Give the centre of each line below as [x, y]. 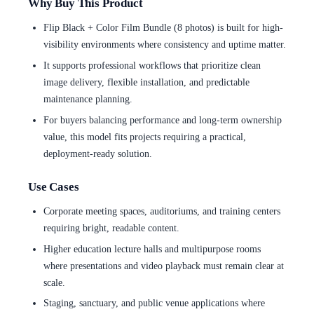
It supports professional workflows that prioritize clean [152, 66]
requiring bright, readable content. [111, 228]
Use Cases [54, 187]
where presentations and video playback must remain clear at [163, 265]
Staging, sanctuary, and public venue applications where [154, 303]
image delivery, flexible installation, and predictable [146, 82]
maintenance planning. [88, 99]
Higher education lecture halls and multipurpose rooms [152, 248]
